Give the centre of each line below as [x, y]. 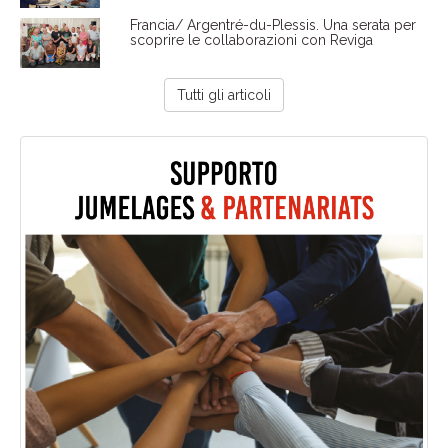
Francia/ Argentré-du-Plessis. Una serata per [272, 25]
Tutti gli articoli [224, 95]
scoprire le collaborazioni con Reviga [251, 40]
